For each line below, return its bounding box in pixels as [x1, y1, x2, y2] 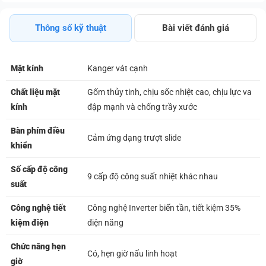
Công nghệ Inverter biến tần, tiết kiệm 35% [87, 203, 240, 213]
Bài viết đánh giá [161, 23, 229, 34]
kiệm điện [11, 218, 49, 228]
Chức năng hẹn [11, 242, 66, 252]
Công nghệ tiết [11, 203, 66, 213]
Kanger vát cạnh [87, 64, 148, 74]
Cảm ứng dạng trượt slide [87, 133, 181, 143]
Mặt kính [11, 64, 43, 74]
